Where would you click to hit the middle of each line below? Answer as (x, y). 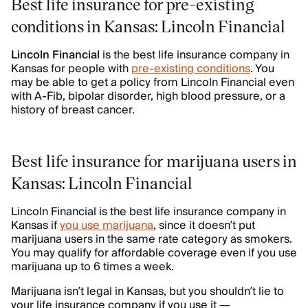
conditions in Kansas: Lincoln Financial (148, 26)
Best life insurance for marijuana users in (154, 161)
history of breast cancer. (73, 110)
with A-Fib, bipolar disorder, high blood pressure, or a (148, 96)
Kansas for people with (71, 69)
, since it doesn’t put (204, 225)
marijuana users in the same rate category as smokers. (152, 239)
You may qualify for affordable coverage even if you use (154, 253)
